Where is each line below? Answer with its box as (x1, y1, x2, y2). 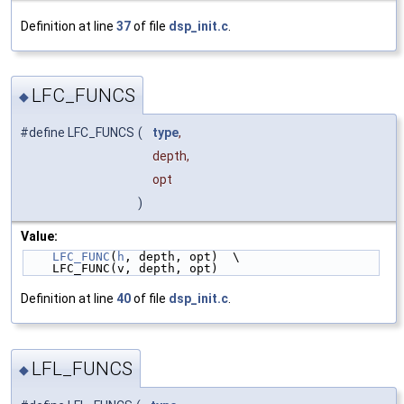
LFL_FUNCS (32, 357, 133, 380)
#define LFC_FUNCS (20, 125, 134, 141)
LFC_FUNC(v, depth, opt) (52, 262, 218, 276)
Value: (21, 229, 58, 244)
